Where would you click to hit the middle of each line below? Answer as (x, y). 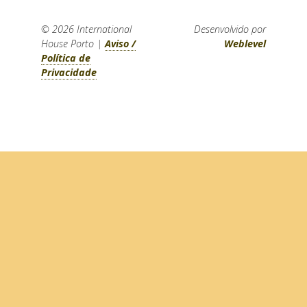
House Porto (67, 44)
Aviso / (120, 44)
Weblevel (245, 44)
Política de (65, 58)
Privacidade (69, 73)
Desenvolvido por (230, 29)
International (104, 29)
